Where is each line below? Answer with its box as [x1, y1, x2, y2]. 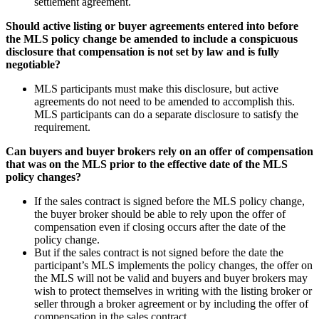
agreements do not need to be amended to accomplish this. [34, 95, 295, 108]
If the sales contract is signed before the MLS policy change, [34, 194, 305, 207]
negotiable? [6, 58, 61, 70]
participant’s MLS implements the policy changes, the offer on [34, 258, 313, 271]
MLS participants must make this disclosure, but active [34, 82, 278, 95]
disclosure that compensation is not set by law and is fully [6, 45, 279, 58]
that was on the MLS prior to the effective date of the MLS [6, 157, 288, 170]
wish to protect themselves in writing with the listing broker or [34, 284, 312, 297]
